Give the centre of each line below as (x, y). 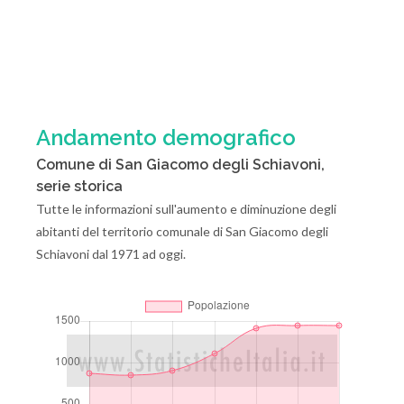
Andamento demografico (166, 138)
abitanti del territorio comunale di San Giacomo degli (182, 231)
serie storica (79, 186)
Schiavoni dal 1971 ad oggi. (111, 254)
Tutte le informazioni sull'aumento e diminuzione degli (186, 209)
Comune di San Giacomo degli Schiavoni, (180, 165)
